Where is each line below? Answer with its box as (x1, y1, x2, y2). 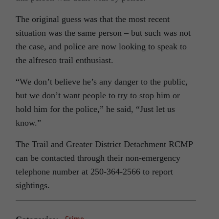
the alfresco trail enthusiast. (16, 55, 113, 66)
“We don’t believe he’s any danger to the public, (16, 77, 188, 87)
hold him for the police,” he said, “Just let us (16, 104, 175, 114)
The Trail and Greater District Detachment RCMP (16, 139, 193, 150)
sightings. (16, 180, 50, 191)
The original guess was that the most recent (16, 14, 170, 24)
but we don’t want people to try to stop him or (16, 90, 180, 101)
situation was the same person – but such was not (16, 28, 191, 38)
